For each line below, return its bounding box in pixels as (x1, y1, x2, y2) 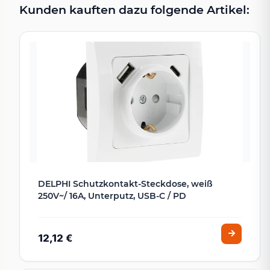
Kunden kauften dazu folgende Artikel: (19, 2, 250, 17)
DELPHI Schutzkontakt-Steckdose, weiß (38, 178, 213, 189)
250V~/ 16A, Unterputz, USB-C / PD (38, 190, 186, 201)
